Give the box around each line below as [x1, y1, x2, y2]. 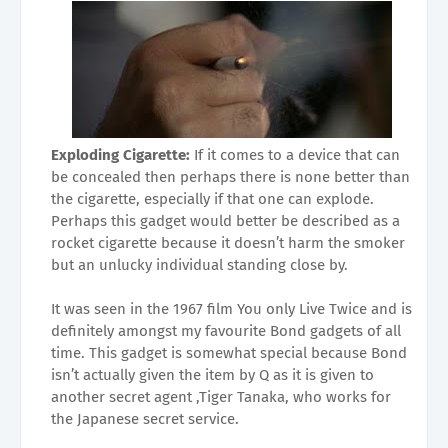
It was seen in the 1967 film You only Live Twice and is [51, 299, 412, 318]
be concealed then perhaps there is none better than [51, 167, 410, 186]
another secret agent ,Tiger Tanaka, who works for [51, 387, 391, 406]
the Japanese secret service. [51, 409, 239, 428]
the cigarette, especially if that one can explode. [51, 189, 374, 208]
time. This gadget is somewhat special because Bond [51, 343, 407, 362]
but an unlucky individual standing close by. [51, 255, 348, 274]
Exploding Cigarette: [51, 145, 194, 164]
